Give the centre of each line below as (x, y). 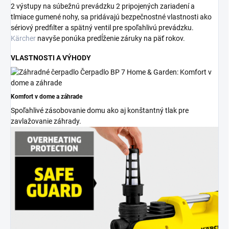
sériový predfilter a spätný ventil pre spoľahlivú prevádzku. (102, 27)
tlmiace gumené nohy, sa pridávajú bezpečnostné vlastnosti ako (111, 17)
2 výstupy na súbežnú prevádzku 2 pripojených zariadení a (103, 6)
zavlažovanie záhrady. (46, 121)
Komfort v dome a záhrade (47, 96)
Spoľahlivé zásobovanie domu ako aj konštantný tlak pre (100, 110)
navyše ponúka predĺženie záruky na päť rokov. (110, 38)
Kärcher (23, 38)
